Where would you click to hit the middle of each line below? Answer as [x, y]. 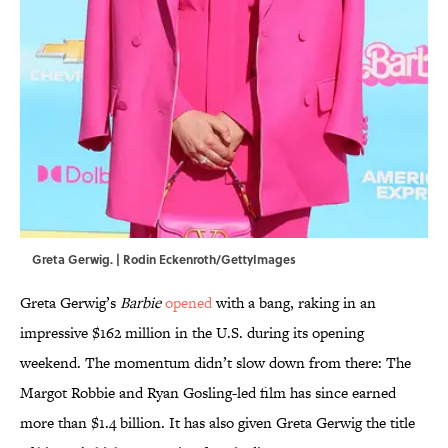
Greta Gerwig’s [70, 303]
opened [188, 303]
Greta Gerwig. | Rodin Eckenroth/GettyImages [164, 259]
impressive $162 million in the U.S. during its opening [192, 333]
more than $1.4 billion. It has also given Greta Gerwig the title [217, 423]
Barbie [140, 303]
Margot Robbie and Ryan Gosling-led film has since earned [208, 393]
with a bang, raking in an [294, 303]
